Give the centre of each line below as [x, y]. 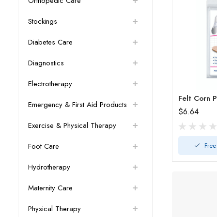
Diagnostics [46, 63]
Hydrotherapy [49, 167]
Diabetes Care [50, 42]
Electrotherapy [50, 84]
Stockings [43, 22]
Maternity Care [50, 188]
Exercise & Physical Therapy [72, 126]
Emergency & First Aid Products [77, 105]
